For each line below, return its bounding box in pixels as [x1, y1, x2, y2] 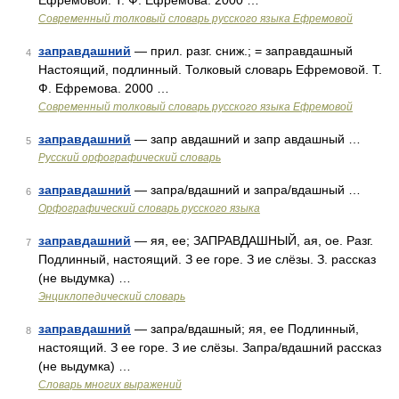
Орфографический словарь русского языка [38, 202, 260, 215]
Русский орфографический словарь [38, 151, 221, 164]
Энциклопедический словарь [38, 290, 185, 303]
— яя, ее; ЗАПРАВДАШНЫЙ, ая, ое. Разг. [131, 233, 373, 248]
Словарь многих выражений [38, 379, 182, 391]
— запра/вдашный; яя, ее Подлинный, [131, 322, 359, 336]
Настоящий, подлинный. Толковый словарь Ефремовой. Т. [38, 62, 382, 77]
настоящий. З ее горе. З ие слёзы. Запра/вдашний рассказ [38, 340, 381, 354]
